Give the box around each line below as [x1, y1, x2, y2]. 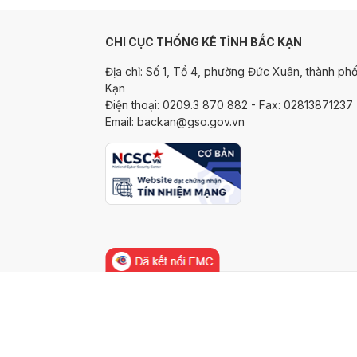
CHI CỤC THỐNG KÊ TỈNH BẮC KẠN [105, 35, 303, 49]
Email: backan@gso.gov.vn [105, 115, 245, 128]
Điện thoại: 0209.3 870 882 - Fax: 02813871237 [105, 98, 354, 112]
